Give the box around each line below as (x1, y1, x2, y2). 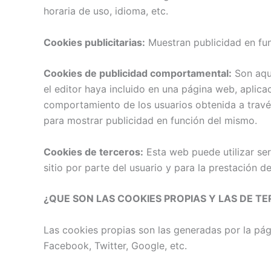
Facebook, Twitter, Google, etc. (44, 239, 187, 252)
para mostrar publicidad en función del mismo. (44, 114, 257, 127)
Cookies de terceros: (44, 145, 143, 158)
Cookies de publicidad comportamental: (44, 67, 232, 80)
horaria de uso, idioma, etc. (44, 4, 168, 17)
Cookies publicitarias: (44, 36, 145, 48)
